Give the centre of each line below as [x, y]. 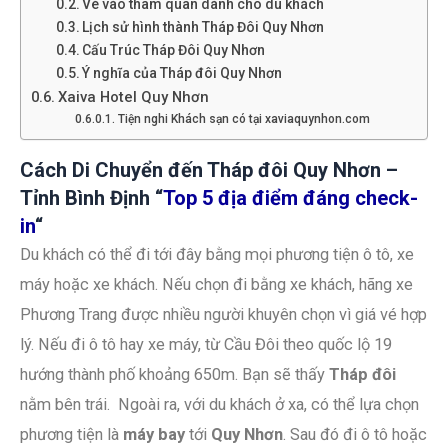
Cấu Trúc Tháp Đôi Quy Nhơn [174, 49]
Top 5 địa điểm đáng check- [290, 198]
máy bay [154, 435]
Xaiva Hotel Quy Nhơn [133, 96]
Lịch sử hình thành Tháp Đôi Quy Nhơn [203, 26]
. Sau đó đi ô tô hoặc [355, 435]
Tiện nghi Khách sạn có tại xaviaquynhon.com [243, 118]
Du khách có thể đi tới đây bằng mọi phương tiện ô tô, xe [217, 255]
